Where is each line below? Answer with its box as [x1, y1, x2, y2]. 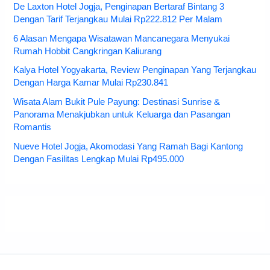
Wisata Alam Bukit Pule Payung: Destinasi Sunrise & [13, 97, 221, 107]
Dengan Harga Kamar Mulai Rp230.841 [13, 78, 169, 88]
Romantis [13, 122, 52, 133]
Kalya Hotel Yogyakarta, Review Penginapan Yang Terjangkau [13, 65, 257, 75]
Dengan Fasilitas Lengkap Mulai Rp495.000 [13, 154, 184, 165]
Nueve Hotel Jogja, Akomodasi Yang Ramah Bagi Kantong [13, 142, 243, 152]
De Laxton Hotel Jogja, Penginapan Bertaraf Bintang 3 [13, 1, 225, 11]
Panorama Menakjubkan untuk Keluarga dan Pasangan [13, 110, 231, 120]
